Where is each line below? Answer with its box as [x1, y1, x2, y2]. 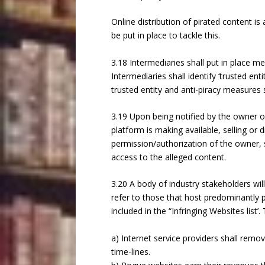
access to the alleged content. [111, 151, 226, 163]
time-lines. [111, 245, 150, 257]
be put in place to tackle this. [111, 30, 220, 41]
